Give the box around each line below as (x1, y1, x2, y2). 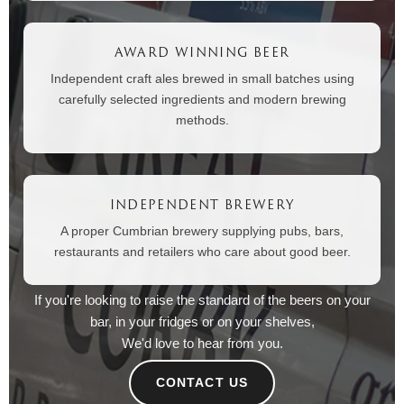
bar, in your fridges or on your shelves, (89, 313, 315, 329)
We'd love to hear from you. (121, 335, 283, 351)
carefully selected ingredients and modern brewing (58, 91, 346, 106)
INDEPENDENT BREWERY (109, 194, 295, 214)
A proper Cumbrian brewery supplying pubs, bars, (60, 223, 344, 238)
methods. (175, 112, 229, 127)
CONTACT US (156, 375, 248, 390)
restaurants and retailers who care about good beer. (53, 243, 351, 259)
